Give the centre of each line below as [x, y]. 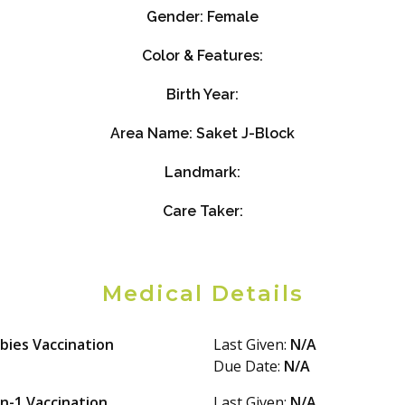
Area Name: [153, 134]
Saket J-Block [245, 134]
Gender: [177, 17]
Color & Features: [202, 56]
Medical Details [202, 294]
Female [233, 17]
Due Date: [249, 367]
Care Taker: [202, 212]
